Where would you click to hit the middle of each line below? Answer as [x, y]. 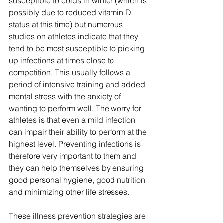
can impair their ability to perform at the [79, 132]
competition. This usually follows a [71, 72]
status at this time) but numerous [67, 25]
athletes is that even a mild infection [73, 120]
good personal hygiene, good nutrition [78, 180]
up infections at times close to [62, 60]
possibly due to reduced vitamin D [71, 13]
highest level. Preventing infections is [76, 144]
